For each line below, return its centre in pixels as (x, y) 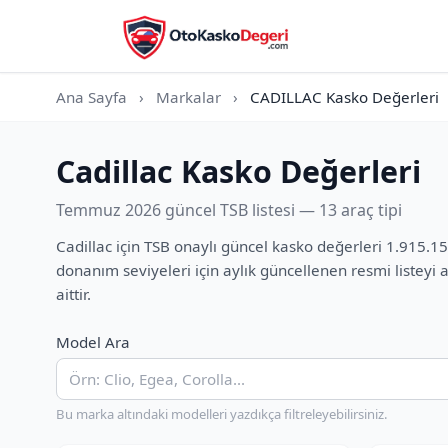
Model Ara (93, 342)
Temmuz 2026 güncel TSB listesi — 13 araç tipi (229, 210)
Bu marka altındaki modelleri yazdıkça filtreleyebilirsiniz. (222, 414)
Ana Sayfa (91, 97)
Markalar (188, 97)
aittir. (73, 294)
